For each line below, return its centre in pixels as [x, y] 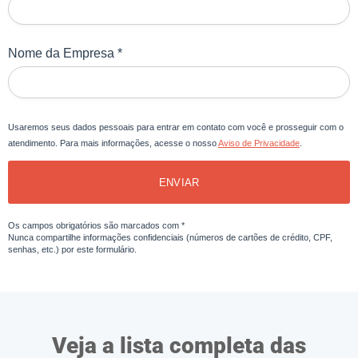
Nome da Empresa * [65, 53]
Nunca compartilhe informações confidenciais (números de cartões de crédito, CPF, [170, 237]
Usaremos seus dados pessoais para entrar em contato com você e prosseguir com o [176, 127]
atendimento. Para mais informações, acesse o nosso [113, 143]
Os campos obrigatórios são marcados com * [96, 225]
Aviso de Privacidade [259, 143]
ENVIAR [179, 182]
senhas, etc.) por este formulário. [72, 249]
